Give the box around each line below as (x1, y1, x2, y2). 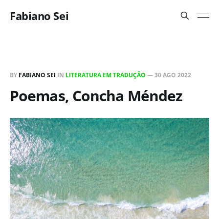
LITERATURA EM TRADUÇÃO (66, 71, 146, 79)
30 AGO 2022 (154, 71, 191, 79)
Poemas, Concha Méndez (10, 86, 183, 106)
